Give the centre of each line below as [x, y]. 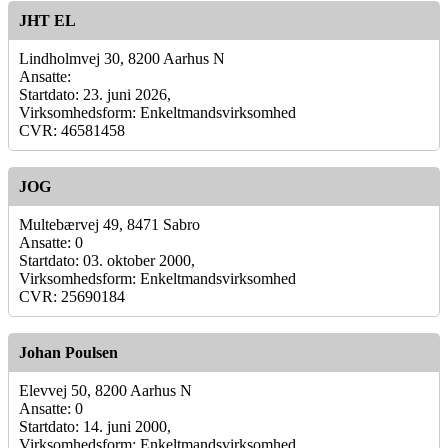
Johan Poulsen [68, 352]
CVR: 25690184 [72, 296]
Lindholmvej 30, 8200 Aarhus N [122, 58]
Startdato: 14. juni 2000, [95, 426]
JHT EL [47, 20]
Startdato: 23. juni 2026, [95, 94]
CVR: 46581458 [72, 130]
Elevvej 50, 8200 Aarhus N [105, 390]
